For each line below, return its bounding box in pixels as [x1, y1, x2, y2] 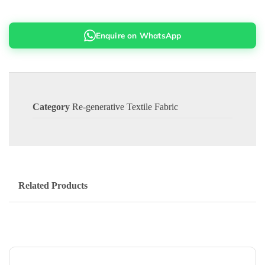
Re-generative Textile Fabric [72, 101, 178, 112]
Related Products [18, 180, 88, 190]
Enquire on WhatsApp [95, 30, 182, 40]
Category [33, 101, 70, 112]
